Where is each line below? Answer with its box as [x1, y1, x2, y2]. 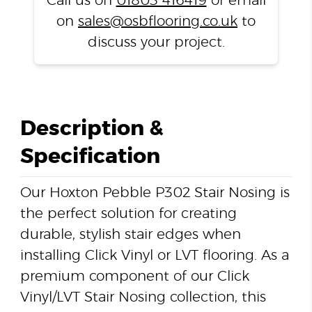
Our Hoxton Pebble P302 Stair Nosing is [19, 186, 290, 201]
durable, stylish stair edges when [19, 228, 241, 242]
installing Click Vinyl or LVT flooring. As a [19, 249, 289, 263]
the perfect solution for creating [19, 207, 237, 221]
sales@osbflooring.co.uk [78, 15, 237, 29]
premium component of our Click [19, 270, 249, 284]
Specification [19, 146, 160, 168]
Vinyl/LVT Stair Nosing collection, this [19, 290, 266, 305]
